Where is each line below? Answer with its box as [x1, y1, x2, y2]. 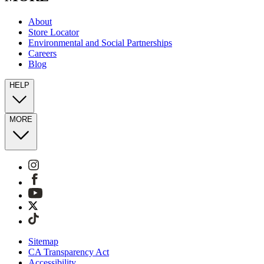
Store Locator [28, 27, 79, 38]
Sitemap [28, 236, 58, 247]
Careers [28, 48, 57, 59]
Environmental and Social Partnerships [28, 38, 172, 48]
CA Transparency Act [28, 247, 109, 258]
